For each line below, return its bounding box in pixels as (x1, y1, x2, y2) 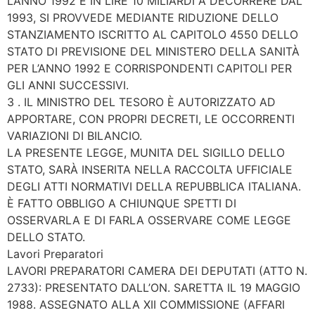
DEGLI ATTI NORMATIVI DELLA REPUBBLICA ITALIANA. (7, 179, 301, 194)
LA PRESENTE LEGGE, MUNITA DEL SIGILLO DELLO (7, 146, 285, 160)
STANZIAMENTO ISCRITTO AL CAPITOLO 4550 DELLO (7, 27, 298, 42)
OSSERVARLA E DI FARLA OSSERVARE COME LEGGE (7, 213, 291, 228)
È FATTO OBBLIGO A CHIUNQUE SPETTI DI (7, 196, 236, 211)
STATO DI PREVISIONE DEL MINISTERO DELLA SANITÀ (7, 44, 300, 59)
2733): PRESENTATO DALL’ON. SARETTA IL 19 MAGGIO (7, 281, 300, 295)
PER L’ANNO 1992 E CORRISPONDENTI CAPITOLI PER (7, 61, 292, 76)
